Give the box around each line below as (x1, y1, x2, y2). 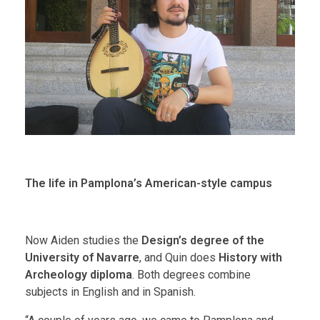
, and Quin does (139, 250, 219, 264)
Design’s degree (139, 233, 229, 247)
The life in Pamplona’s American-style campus (25, 176, 272, 190)
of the (232, 233, 264, 247)
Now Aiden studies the (25, 233, 139, 247)
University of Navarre (25, 250, 139, 264)
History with (219, 250, 282, 264)
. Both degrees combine (132, 267, 251, 281)
